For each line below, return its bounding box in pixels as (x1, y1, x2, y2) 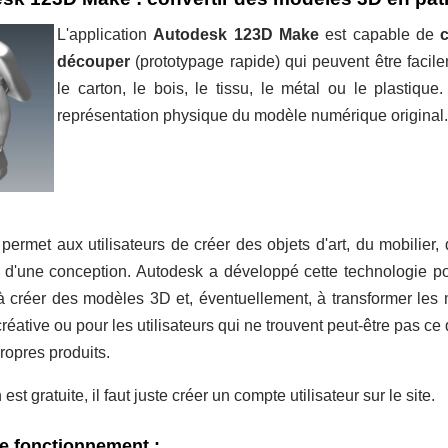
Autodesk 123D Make (153, 25, 320, 43)
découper (57, 52, 130, 70)
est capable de (319, 25, 441, 43)
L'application (57, 25, 154, 43)
